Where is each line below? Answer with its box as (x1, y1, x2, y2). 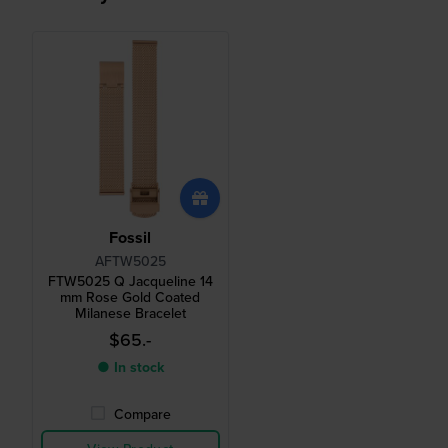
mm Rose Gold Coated (60, 287, 201, 309)
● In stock (96, 357, 164, 379)
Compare (113, 404, 171, 426)
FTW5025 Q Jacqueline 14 (47, 271, 213, 293)
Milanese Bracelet (74, 303, 186, 325)
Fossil (109, 226, 152, 250)
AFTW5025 (94, 251, 166, 273)
